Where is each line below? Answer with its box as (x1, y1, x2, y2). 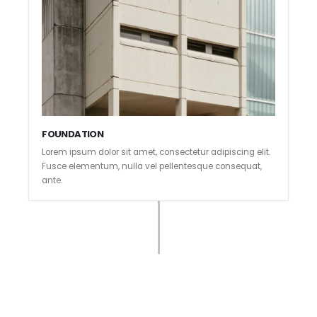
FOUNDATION (42, 127, 103, 142)
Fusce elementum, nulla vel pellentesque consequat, (42, 161, 263, 173)
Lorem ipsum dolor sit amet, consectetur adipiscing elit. (42, 146, 271, 158)
